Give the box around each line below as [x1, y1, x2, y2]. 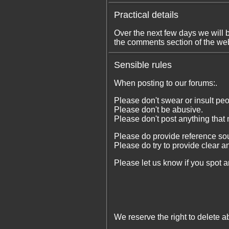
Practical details [113, 10, 178, 20]
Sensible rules [113, 60, 172, 70]
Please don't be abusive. [113, 105, 203, 114]
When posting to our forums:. [113, 79, 217, 87]
